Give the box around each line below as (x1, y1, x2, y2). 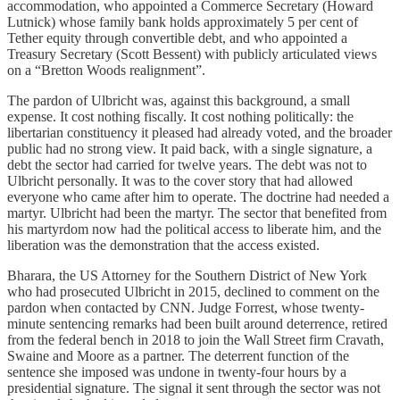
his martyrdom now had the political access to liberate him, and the (7, 221, 381, 237)
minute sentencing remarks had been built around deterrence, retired (7, 316, 387, 332)
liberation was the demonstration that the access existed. (7, 237, 320, 254)
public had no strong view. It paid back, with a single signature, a (7, 141, 372, 157)
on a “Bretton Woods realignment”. (7, 62, 205, 79)
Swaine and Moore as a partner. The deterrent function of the (7, 348, 349, 364)
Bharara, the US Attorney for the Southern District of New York (7, 268, 367, 284)
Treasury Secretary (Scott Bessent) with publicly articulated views (7, 46, 377, 62)
